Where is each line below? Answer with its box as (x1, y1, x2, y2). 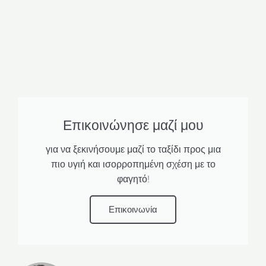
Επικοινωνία (109, 204, 157, 216)
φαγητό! (116, 173, 150, 185)
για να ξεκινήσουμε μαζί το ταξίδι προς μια (45, 144, 221, 156)
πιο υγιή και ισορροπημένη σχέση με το (50, 159, 216, 170)
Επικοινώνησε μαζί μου (62, 117, 204, 134)
